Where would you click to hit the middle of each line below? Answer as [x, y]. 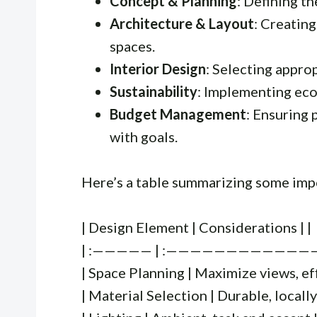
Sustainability [154, 91]
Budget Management [178, 114]
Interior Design [158, 68]
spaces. [132, 46]
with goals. [144, 136]
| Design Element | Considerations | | [196, 227]
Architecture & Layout [182, 23]
